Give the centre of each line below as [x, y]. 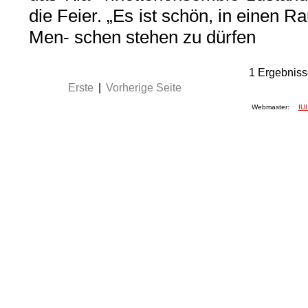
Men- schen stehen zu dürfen [142, 37]
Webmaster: [271, 107]
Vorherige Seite [143, 87]
